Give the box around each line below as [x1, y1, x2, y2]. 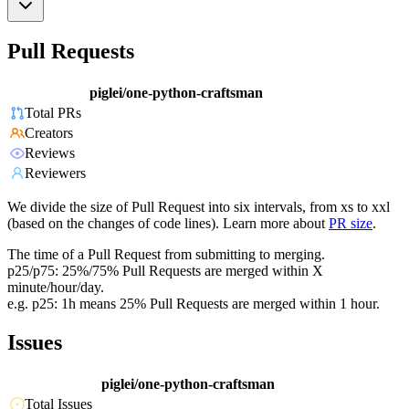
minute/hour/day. [7, 279, 104, 296]
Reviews [25, 145, 75, 162]
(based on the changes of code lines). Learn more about [7, 215, 325, 232]
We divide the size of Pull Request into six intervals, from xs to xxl [7, 199, 390, 215]
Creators [25, 125, 73, 142]
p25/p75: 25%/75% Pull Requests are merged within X [7, 263, 323, 279]
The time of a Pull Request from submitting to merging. [7, 246, 325, 263]
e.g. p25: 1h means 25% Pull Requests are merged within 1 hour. [7, 296, 380, 312]
